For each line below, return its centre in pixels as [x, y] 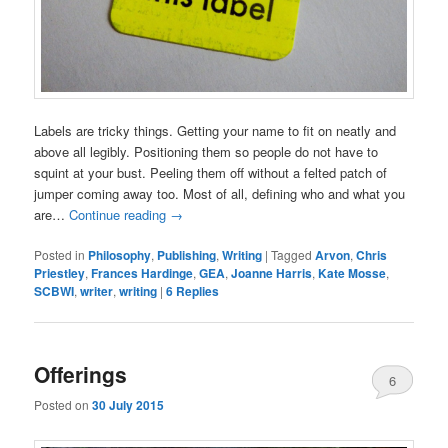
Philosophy [120, 255]
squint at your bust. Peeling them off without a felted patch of [211, 173]
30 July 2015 [128, 405]
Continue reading [120, 215]
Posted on [63, 405]
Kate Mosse [352, 273]
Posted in [60, 255]
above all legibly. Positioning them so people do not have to [206, 152]
